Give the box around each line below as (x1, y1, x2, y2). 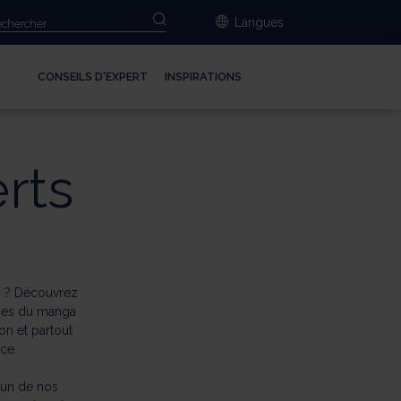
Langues (235, 15, 285, 30)
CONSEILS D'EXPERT (37, 70, 148, 84)
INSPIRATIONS (164, 70, 242, 84)
